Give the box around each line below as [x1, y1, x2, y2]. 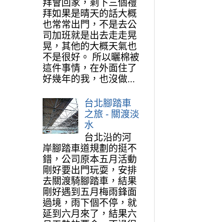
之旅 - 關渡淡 [84, 109, 140, 119]
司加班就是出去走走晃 [42, 30, 137, 41]
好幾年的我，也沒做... [42, 74, 135, 85]
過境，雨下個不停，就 [42, 198, 137, 209]
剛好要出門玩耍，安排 [42, 165, 137, 176]
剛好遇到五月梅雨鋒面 [42, 187, 137, 198]
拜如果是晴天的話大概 [42, 8, 137, 19]
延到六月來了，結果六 [42, 209, 137, 220]
